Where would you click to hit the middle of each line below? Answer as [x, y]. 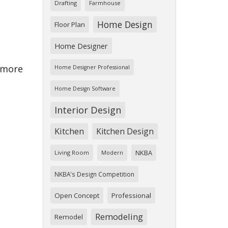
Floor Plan [69, 25]
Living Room [72, 153]
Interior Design [88, 110]
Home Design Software [85, 89]
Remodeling [119, 217]
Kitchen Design [125, 132]
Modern [112, 153]
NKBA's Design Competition [94, 174]
